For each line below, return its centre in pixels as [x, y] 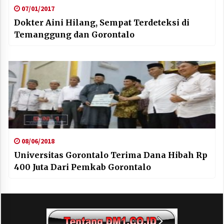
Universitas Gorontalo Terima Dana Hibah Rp [111, 155]
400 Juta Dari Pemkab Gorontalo [82, 167]
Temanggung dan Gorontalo [74, 35]
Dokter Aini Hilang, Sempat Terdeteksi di [102, 23]
